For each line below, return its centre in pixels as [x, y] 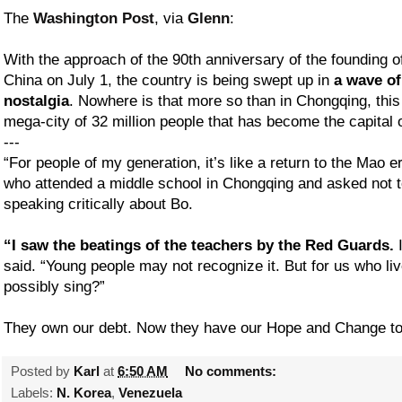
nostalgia [36, 100]
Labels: [34, 392]
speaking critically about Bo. [98, 204]
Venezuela [150, 392]
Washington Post [94, 18]
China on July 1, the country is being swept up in [169, 80]
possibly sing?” [54, 286]
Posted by [42, 371]
